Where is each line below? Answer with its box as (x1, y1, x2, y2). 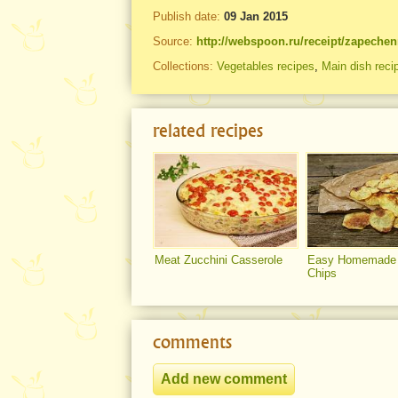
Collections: (153, 59, 217, 73)
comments (153, 330, 232, 353)
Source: (153, 34, 196, 48)
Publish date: (153, 10, 220, 23)
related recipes (153, 118, 263, 141)
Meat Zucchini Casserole (155, 252, 283, 267)
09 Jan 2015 (224, 10, 288, 23)
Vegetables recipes (217, 59, 314, 73)
